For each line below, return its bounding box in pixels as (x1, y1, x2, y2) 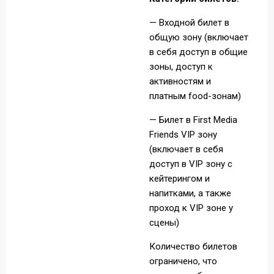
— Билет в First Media (149, 114, 237, 125)
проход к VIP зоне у (149, 202, 233, 213)
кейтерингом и (149, 173, 210, 184)
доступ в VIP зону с (149, 158, 232, 169)
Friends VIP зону (149, 129, 217, 140)
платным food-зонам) (149, 91, 241, 102)
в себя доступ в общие (149, 46, 248, 57)
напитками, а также (149, 188, 231, 199)
